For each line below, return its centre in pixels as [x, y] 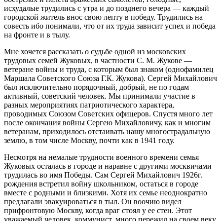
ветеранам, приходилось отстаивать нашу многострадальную [107, 131]
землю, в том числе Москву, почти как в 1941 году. [89, 140]
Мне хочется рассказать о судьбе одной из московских [95, 51]
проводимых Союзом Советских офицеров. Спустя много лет [108, 113]
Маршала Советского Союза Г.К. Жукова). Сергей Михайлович [110, 78]
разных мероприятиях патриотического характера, [89, 105]
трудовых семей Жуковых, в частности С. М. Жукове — [98, 60]
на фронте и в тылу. [37, 35]
